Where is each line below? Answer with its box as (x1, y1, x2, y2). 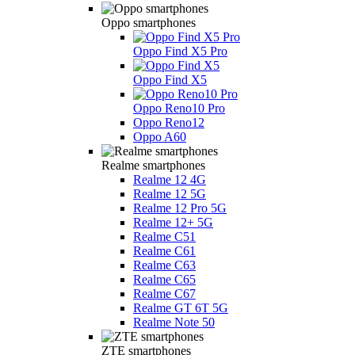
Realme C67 (133, 286, 196, 300)
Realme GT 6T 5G (133, 300, 228, 315)
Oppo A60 (133, 129, 186, 143)
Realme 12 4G (133, 172, 206, 186)
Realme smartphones (101, 158, 205, 172)
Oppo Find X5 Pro (133, 44, 227, 58)
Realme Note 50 (133, 315, 215, 329)
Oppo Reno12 (133, 115, 204, 129)
